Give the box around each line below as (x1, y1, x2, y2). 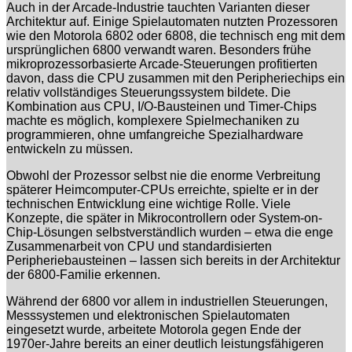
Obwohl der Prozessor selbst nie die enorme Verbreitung (6, 168, 321, 182)
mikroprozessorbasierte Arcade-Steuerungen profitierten (6, 57, 317, 71)
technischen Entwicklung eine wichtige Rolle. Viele (6, 196, 291, 211)
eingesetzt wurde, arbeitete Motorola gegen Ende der (6, 322, 301, 336)
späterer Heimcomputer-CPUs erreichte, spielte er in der (6, 182, 318, 196)
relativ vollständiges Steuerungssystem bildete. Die (6, 85, 291, 99)
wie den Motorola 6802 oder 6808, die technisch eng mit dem (6, 28, 345, 42)
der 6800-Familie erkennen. (6, 267, 160, 281)
